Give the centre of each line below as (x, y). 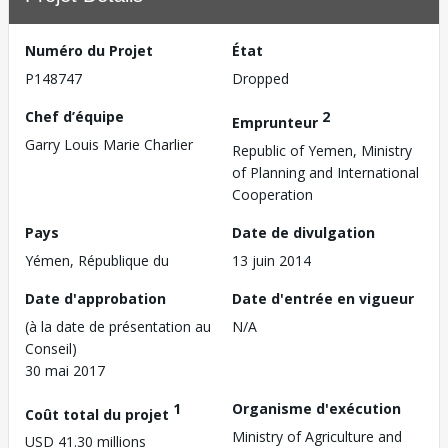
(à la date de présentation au (118, 326)
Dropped (260, 78)
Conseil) (51, 348)
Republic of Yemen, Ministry (322, 150)
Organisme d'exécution (316, 408)
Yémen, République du (97, 260)
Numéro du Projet (89, 50)
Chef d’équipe (74, 116)
